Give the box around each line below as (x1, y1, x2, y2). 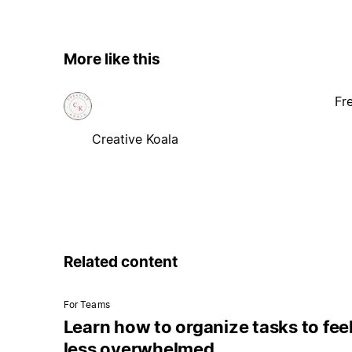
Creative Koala (91, 130, 178, 147)
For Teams (63, 299, 110, 311)
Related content (63, 252, 178, 271)
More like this (63, 50, 160, 69)
